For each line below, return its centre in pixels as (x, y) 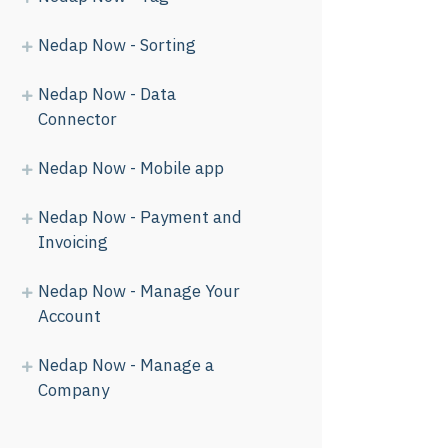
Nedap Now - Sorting (117, 45)
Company (73, 390)
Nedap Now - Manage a (126, 365)
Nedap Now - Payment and (140, 217)
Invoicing (73, 242)
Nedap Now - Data (107, 94)
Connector (77, 119)
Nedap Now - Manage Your (139, 291)
